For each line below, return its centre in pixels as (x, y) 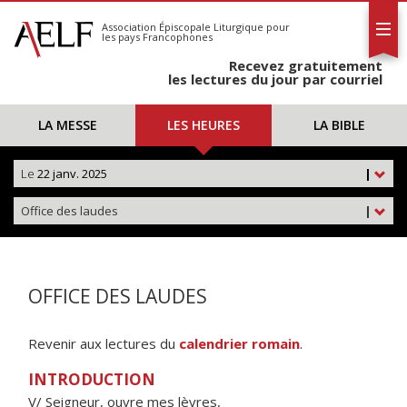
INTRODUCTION (92, 379)
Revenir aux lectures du (104, 343)
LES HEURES (203, 125)
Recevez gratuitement (306, 65)
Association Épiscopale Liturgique (183, 27)
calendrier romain (239, 343)
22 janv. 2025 (71, 174)
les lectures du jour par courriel (275, 79)
